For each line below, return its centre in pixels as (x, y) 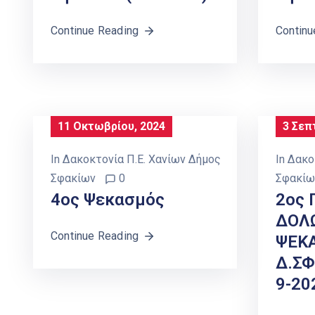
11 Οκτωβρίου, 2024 (111, 127)
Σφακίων (73, 179)
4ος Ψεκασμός (108, 200)
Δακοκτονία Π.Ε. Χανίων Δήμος (142, 160)
